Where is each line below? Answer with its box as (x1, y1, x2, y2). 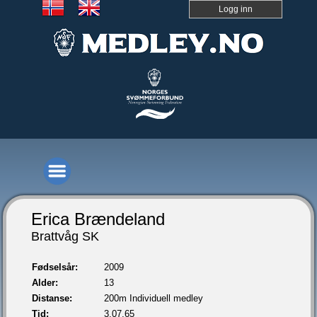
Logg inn (219, 4, 253, 15)
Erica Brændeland (31, 209, 166, 229)
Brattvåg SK (31, 229, 100, 243)
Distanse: (32, 293, 73, 304)
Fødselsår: (32, 262, 79, 272)
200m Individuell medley (104, 293, 204, 304)
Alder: (32, 277, 59, 288)
